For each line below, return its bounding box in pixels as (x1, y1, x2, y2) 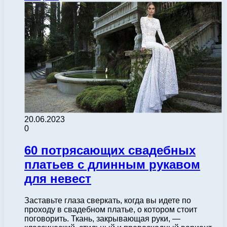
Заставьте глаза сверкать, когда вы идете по (24, 196, 191, 205)
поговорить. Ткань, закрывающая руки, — (24, 214, 180, 223)
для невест (24, 172, 91, 186)
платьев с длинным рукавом (24, 158, 200, 172)
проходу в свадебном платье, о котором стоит (24, 205, 197, 214)
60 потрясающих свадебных (24, 143, 196, 158)
